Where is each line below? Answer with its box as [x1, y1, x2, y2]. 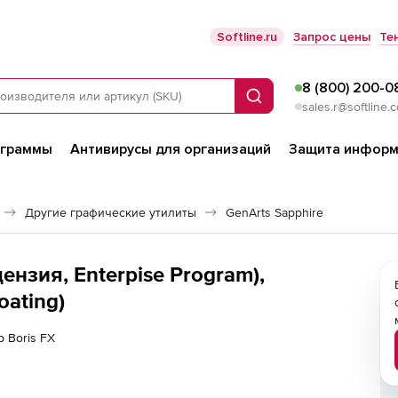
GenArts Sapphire [226, 205, 323, 219]
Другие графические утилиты [25, 205, 196, 219]
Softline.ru [217, 29, 277, 44]
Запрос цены [293, 29, 370, 44]
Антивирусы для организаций [70, 140, 271, 158]
